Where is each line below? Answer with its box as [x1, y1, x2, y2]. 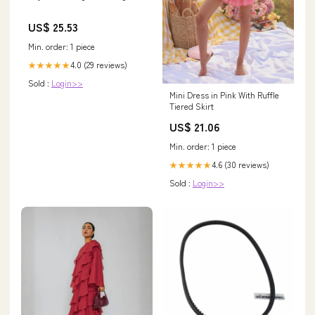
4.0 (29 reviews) [70, 58, 127, 70]
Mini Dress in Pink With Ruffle [169, 88, 279, 101]
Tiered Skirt [169, 99, 214, 112]
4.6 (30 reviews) [212, 157, 269, 170]
